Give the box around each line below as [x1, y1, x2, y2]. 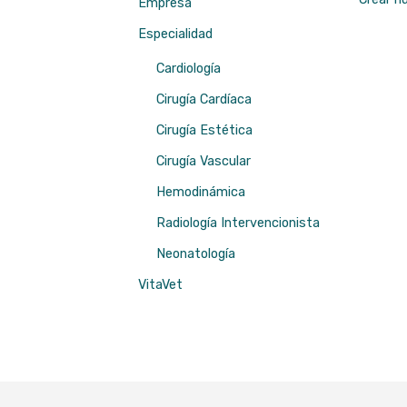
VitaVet [138, 277, 183, 293]
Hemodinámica [156, 184, 245, 200]
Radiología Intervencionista [156, 215, 320, 231]
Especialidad [138, 26, 213, 42]
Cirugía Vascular [156, 154, 251, 169]
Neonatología [156, 246, 235, 262]
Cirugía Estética [156, 123, 253, 138]
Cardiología [156, 61, 221, 76]
